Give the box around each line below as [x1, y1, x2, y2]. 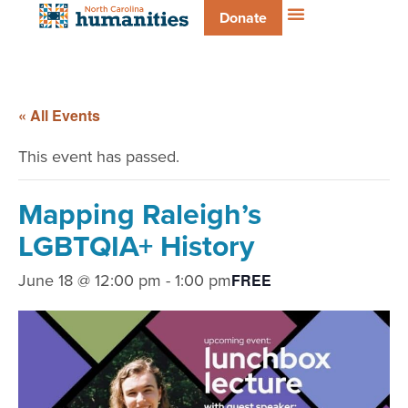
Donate [219, 7, 267, 28]
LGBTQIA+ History [18, 223, 254, 268]
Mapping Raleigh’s [18, 191, 261, 236]
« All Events [18, 104, 100, 126]
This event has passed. [18, 144, 179, 168]
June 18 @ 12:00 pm [18, 268, 161, 292]
